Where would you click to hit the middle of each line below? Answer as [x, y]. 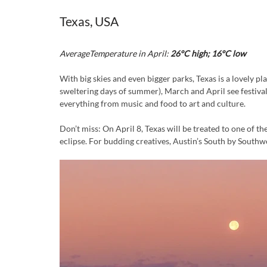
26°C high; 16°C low [207, 53]
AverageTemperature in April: [114, 53]
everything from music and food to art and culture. [153, 103]
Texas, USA [90, 21]
